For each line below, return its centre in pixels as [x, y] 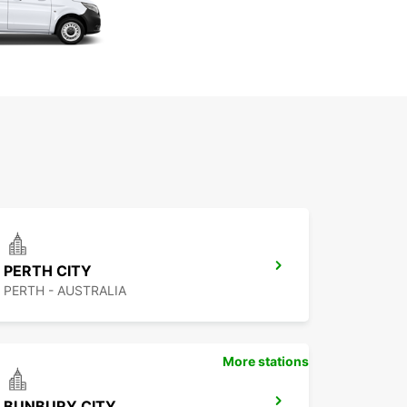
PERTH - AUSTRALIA [65, 291]
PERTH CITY [48, 271]
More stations [266, 362]
